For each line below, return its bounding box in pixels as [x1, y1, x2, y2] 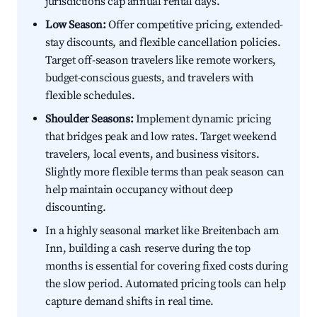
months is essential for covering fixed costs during [45, 259, 288, 274]
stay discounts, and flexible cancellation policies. [45, 35, 281, 50]
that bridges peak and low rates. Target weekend [45, 129, 277, 144]
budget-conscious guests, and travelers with [45, 71, 254, 86]
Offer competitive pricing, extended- [105, 18, 283, 33]
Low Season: [45, 18, 106, 33]
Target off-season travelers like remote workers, [45, 53, 276, 68]
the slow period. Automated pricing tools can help [45, 277, 286, 292]
